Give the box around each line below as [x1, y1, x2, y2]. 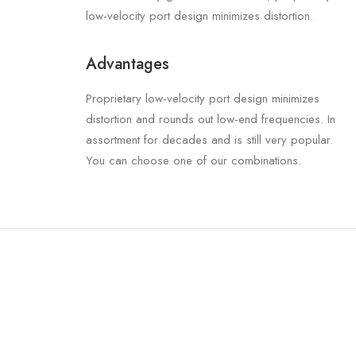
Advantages [86, 52, 169, 75]
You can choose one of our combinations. [86, 152, 301, 169]
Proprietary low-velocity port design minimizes [86, 90, 319, 107]
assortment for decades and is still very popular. [86, 131, 333, 149]
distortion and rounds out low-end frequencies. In [86, 110, 335, 128]
